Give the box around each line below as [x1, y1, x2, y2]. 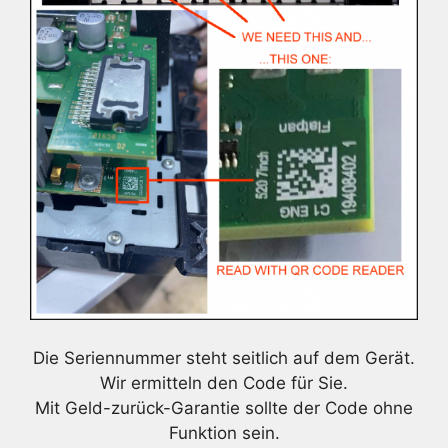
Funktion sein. [168, 422, 280, 443]
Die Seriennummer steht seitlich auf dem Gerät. [33, 347, 415, 368]
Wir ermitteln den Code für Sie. [100, 372, 348, 393]
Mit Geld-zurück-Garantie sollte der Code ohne [35, 397, 413, 418]
